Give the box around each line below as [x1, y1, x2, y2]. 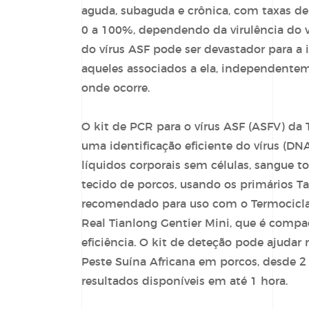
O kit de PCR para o [81, 121, 195, 132]
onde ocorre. [81, 83, 150, 94]
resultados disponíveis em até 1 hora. [81, 276, 288, 287]
